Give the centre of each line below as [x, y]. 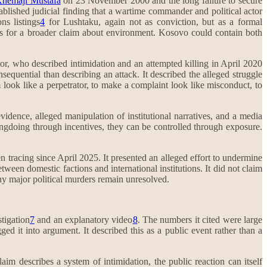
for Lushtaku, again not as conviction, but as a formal [154, 21]
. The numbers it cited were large [200, 219]
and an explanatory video [83, 219]
